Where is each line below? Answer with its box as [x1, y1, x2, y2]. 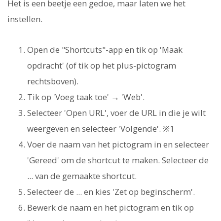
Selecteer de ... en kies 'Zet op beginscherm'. [27, 186, 195, 198]
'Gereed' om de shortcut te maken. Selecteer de [27, 154, 209, 166]
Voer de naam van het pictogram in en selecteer [27, 139, 209, 150]
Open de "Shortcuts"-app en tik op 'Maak [27, 44, 183, 56]
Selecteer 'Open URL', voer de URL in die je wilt [27, 107, 206, 119]
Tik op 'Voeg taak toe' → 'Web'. [27, 91, 145, 103]
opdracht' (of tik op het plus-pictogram [27, 60, 176, 72]
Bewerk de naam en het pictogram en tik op [27, 202, 194, 214]
